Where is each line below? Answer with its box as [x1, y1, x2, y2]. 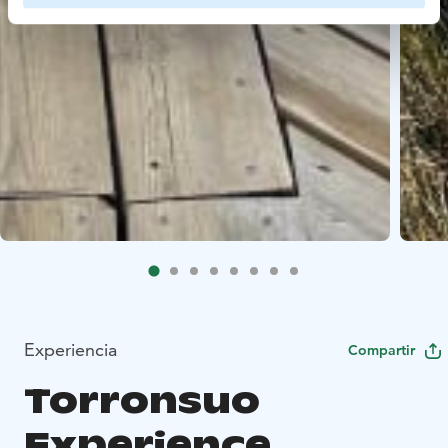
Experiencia [24, 337, 117, 361]
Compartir [348, 340, 415, 359]
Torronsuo [24, 377, 260, 423]
